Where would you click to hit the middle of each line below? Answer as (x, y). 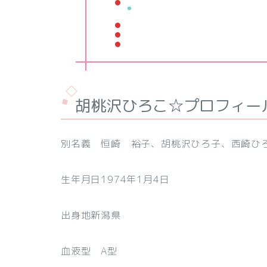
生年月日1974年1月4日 (115, 179)
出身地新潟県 (91, 215)
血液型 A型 (89, 251)
